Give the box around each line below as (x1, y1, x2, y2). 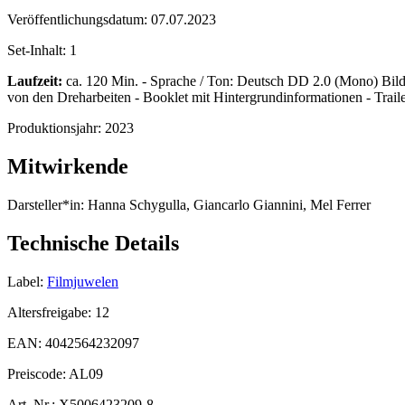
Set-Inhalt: (7, 42, 70, 59)
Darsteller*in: (7, 197, 84, 213)
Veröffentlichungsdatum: (7, 12, 151, 28)
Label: (7, 273, 43, 289)
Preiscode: (7, 365, 69, 381)
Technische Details (7, 231, 179, 256)
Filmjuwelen (47, 273, 118, 289)
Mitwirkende (7, 155, 128, 179)
